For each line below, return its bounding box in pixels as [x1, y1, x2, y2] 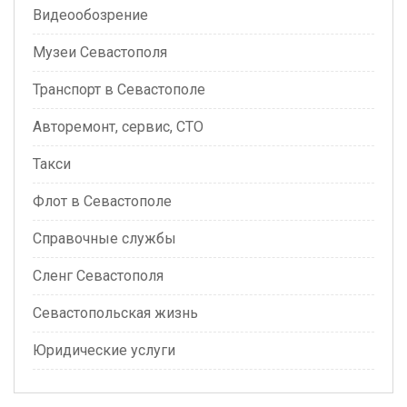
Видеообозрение [33, 6, 148, 24]
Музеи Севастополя [33, 44, 167, 61]
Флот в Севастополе [33, 193, 172, 210]
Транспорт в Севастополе [33, 81, 205, 98]
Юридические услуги [33, 342, 175, 359]
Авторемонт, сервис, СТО [33, 118, 203, 135]
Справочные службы [33, 230, 176, 247]
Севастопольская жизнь [33, 304, 198, 322]
